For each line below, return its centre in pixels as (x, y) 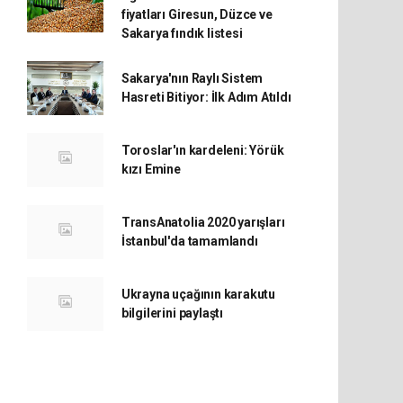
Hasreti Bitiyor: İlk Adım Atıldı (206, 97)
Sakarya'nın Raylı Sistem (192, 78)
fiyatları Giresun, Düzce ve (197, 14)
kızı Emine (151, 169)
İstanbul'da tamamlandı (189, 241)
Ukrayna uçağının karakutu (198, 294)
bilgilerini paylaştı (172, 313)
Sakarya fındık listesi (182, 33)
